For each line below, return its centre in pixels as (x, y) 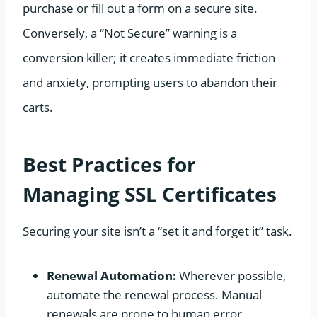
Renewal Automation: (111, 275)
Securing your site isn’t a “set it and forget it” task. (157, 231)
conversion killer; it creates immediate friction (149, 57)
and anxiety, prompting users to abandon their (150, 82)
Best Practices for (109, 164)
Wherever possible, (231, 275)
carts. (38, 107)
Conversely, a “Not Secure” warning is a (130, 33)
